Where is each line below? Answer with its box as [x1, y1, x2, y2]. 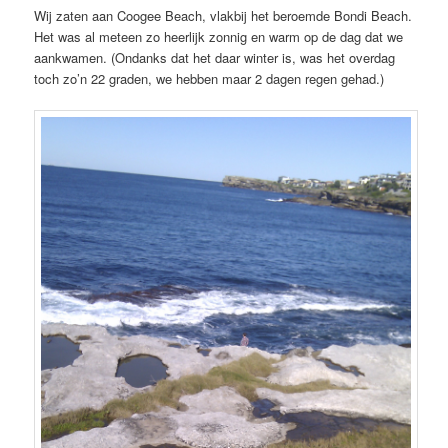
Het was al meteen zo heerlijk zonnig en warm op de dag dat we [34, 26, 404, 46]
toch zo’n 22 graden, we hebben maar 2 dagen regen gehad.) [34, 68, 385, 88]
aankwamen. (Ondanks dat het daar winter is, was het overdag [34, 47, 396, 67]
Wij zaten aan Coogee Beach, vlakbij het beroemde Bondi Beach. [34, 5, 413, 25]
